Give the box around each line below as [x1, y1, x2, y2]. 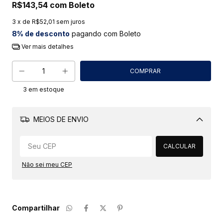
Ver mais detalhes [19, 43, 74, 51]
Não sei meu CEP [22, 161, 72, 169]
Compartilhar [12, 204, 60, 213]
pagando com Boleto [70, 29, 141, 38]
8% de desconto [12, 29, 70, 38]
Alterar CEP [160, 132, 192, 140]
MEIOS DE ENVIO [31, 115, 89, 124]
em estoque [26, 85, 64, 93]
